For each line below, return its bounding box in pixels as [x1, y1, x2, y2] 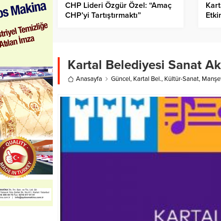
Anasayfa [76, 75, 102, 83]
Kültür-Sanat [164, 75, 199, 83]
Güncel [111, 75, 130, 83]
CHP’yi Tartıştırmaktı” [65, 10, 141, 21]
